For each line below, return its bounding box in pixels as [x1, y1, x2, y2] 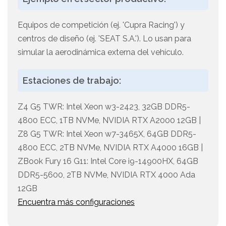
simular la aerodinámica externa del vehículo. [18, 47, 184, 58]
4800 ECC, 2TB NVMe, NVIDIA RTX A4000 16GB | [18, 143, 203, 153]
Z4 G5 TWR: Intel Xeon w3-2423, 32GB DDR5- [18, 102, 190, 112]
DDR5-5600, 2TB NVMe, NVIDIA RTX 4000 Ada [18, 170, 195, 180]
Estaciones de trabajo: [23, 75, 121, 86]
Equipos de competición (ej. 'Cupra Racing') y [18, 20, 185, 30]
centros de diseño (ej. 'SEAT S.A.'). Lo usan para [18, 34, 191, 44]
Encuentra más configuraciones [18, 197, 135, 207]
